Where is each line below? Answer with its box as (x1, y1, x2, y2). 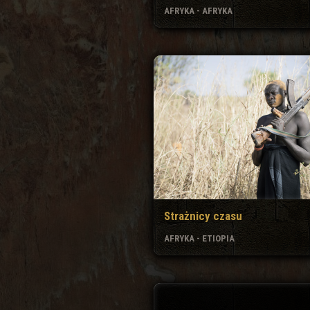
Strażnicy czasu (164, 209, 242, 224)
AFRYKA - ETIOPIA (164, 233, 235, 244)
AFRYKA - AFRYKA (164, 6, 232, 16)
